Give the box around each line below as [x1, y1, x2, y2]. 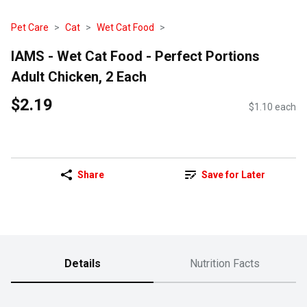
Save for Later [201, 169, 265, 181]
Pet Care [11, 22, 49, 33]
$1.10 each [249, 101, 296, 113]
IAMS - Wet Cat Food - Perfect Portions [11, 47, 260, 64]
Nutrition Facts [190, 257, 260, 271]
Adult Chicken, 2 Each [11, 68, 147, 85]
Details [64, 257, 101, 271]
